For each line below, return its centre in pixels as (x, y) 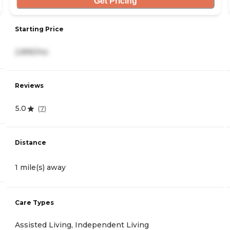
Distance (31, 142)
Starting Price (39, 29)
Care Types (34, 202)
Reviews (29, 86)
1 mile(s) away (40, 167)
